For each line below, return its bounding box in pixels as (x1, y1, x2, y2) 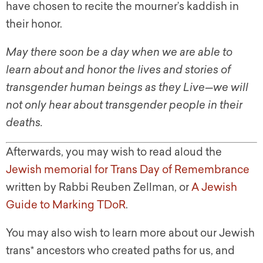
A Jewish (191, 181, 237, 194)
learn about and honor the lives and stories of (6, 63, 231, 77)
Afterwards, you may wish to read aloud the (6, 146, 222, 159)
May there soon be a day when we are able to (6, 46, 232, 59)
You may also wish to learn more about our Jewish (6, 227, 255, 240)
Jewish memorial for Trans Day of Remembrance (6, 163, 249, 177)
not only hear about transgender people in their (6, 99, 242, 112)
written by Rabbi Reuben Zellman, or (6, 181, 191, 194)
